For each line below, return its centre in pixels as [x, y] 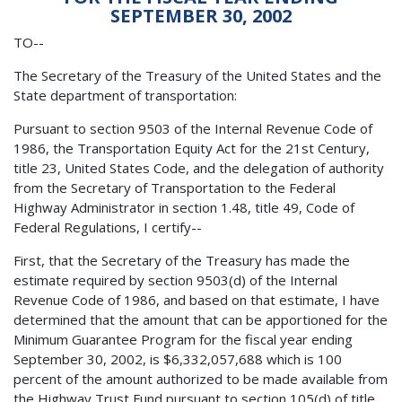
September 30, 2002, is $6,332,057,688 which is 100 [178, 358]
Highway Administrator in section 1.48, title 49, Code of [184, 207]
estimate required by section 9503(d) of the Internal [175, 280]
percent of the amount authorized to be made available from [201, 378]
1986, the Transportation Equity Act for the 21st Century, [192, 148]
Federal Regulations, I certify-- [108, 227]
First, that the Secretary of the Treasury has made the [182, 260]
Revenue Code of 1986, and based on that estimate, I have [197, 299]
